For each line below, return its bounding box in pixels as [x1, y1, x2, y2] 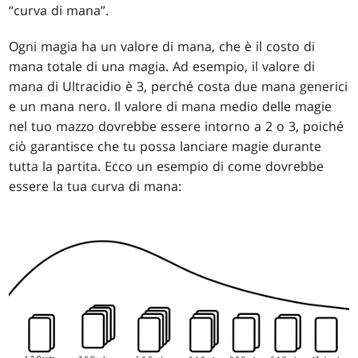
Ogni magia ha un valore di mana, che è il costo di [9, 38, 316, 56]
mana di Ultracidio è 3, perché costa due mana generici [9, 78, 348, 96]
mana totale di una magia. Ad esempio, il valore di [9, 58, 316, 76]
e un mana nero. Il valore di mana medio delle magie [9, 97, 332, 116]
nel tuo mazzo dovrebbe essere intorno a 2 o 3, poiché [9, 117, 344, 136]
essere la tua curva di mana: [9, 177, 182, 196]
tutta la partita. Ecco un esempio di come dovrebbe [9, 157, 324, 176]
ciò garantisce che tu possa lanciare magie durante [9, 137, 322, 156]
